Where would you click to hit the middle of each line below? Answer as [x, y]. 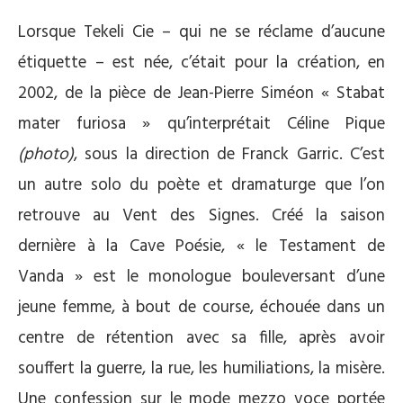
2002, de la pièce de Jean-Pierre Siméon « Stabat [201, 94]
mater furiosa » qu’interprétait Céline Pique [201, 125]
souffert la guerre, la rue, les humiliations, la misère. [201, 369]
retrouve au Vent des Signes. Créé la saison [201, 216]
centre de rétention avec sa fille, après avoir [201, 339]
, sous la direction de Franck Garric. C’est [229, 155]
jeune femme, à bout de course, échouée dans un [201, 308]
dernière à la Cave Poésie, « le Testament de [201, 247]
